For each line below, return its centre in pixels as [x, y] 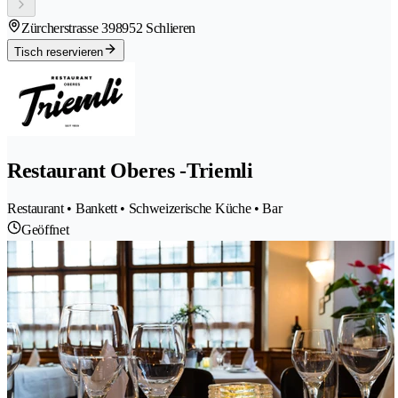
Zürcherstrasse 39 [68, 28]
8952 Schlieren [155, 28]
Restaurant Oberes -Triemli [130, 170]
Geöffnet [45, 230]
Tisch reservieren [59, 52]
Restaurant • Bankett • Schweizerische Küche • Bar [145, 209]
